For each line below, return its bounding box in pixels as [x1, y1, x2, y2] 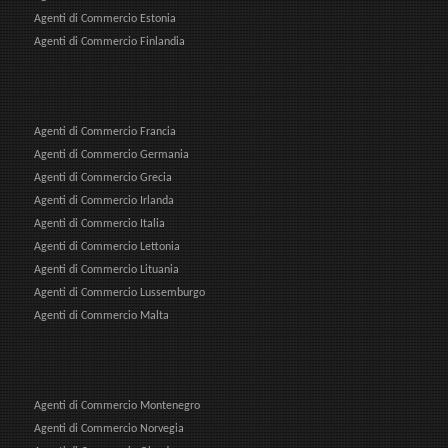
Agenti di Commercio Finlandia [34, 35, 185, 48]
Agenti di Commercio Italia [34, 217, 165, 230]
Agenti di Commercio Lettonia [34, 240, 180, 253]
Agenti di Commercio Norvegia [34, 422, 184, 435]
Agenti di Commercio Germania [34, 148, 189, 161]
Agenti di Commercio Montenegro [34, 399, 200, 412]
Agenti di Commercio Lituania [34, 263, 179, 276]
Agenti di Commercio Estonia [34, 12, 176, 25]
